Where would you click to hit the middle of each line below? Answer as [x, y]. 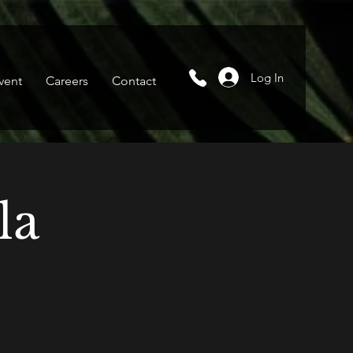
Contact [134, 81]
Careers [67, 81]
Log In [267, 77]
